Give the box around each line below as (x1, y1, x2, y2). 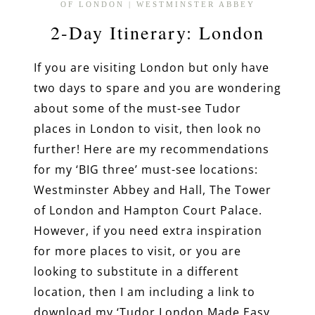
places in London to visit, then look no (34, 121, 262, 136)
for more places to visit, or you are (34, 243, 241, 259)
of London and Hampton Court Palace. (34, 202, 262, 218)
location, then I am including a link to (34, 284, 255, 300)
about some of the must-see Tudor (34, 101, 241, 116)
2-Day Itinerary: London (51, 20, 264, 44)
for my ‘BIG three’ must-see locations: (34, 162, 258, 177)
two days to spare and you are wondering (34, 80, 281, 96)
